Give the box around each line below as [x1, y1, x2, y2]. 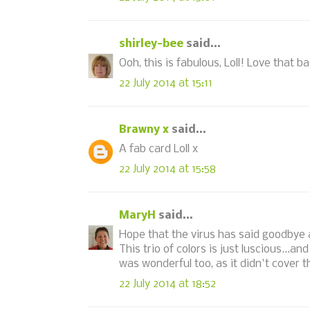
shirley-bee [119, 37, 183, 50]
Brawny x [119, 123, 169, 136]
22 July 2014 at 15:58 [119, 163, 216, 175]
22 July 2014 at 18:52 [119, 277, 216, 290]
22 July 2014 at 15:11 [119, 77, 212, 89]
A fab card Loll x [119, 143, 198, 155]
